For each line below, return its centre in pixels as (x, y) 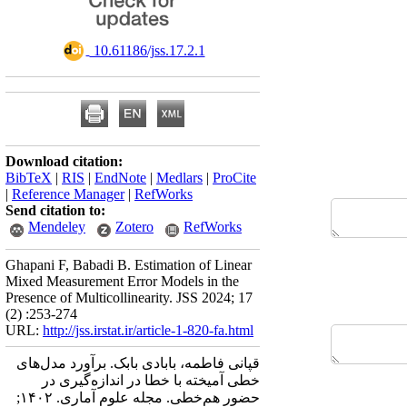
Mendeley (57, 227)
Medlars (179, 178)
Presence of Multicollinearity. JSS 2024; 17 (129, 298)
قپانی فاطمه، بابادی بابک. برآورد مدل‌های (138, 363)
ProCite (234, 178)
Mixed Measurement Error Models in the (122, 281)
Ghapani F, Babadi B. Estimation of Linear (129, 265)
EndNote (120, 178)
